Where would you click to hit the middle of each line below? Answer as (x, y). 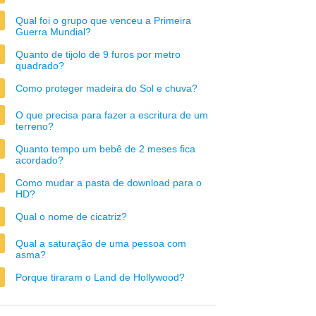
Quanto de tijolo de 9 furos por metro (98, 54)
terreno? (35, 126)
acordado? (39, 160)
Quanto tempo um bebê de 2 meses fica (105, 149)
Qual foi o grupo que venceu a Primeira (103, 20)
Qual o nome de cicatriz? (71, 217)
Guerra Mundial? (53, 32)
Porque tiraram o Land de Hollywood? (100, 277)
